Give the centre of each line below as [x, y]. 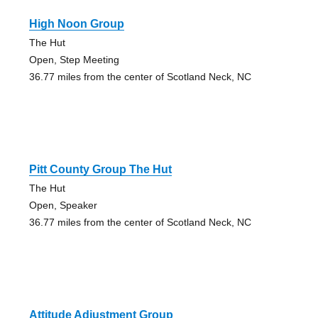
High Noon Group [76, 23]
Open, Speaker [63, 205]
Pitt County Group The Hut [100, 169]
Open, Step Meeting [74, 59]
